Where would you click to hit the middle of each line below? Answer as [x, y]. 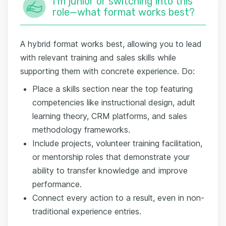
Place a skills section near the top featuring [112, 89]
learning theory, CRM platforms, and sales [110, 116]
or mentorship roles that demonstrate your [111, 157]
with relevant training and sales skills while [98, 57]
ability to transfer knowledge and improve [110, 170]
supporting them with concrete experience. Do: [107, 71]
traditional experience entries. [87, 211]
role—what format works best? [124, 12]
